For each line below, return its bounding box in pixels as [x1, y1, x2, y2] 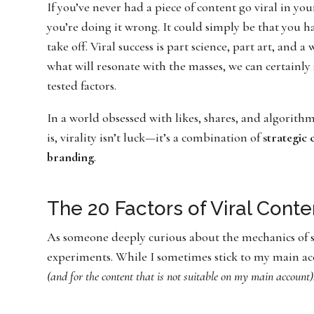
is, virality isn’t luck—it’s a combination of [47, 129, 264, 145]
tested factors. [47, 77, 117, 93]
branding [47, 149, 95, 165]
